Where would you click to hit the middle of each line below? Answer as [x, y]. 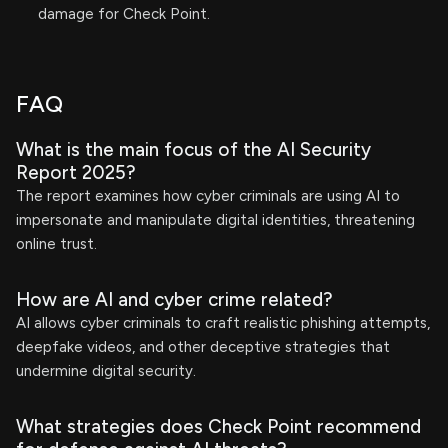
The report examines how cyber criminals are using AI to [208, 196]
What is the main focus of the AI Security [193, 149]
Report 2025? [76, 172]
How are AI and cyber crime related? [174, 299]
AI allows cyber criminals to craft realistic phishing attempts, [223, 323]
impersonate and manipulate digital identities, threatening [215, 220]
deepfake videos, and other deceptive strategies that [203, 347]
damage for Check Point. [124, 14]
